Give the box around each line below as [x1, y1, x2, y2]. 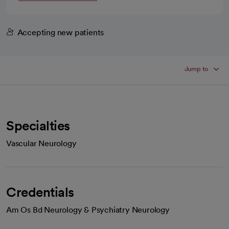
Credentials [6, 184, 74, 200]
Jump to [184, 64, 209, 73]
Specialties [6, 117, 70, 133]
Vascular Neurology [6, 138, 77, 148]
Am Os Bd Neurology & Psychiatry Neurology [6, 204, 170, 215]
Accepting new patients [17, 27, 104, 37]
